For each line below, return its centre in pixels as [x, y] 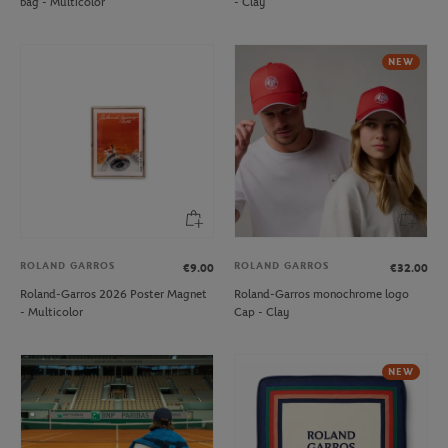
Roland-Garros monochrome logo [321, 293]
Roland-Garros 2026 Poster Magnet [113, 293]
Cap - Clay [261, 311]
